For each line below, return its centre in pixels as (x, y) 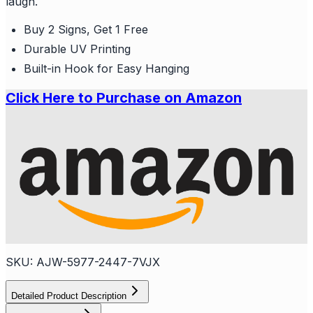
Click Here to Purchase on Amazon (124, 97)
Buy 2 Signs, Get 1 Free (86, 29)
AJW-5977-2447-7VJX (98, 262)
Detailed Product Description (69, 296)
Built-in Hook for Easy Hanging (107, 68)
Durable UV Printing (77, 49)
